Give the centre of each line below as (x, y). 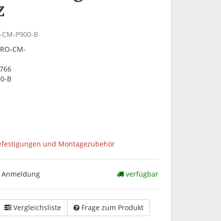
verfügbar (141, 174)
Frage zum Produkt (112, 207)
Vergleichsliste (37, 207)
